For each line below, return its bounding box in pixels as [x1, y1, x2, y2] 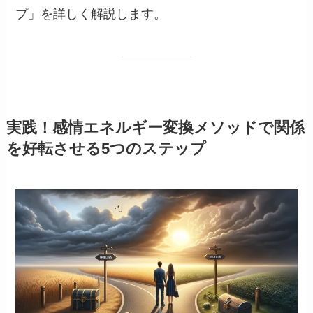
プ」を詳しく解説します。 [15, 6, 167, 21]
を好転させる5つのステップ [6, 140, 206, 157]
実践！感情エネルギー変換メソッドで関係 [6, 119, 305, 136]
